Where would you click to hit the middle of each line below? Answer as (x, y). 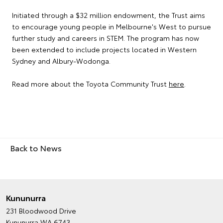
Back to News (36, 148)
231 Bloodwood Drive (41, 211)
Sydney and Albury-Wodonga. (61, 61)
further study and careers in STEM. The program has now (106, 38)
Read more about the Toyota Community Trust (90, 84)
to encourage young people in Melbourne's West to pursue (111, 27)
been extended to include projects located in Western (104, 50)
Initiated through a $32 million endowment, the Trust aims (109, 15)
